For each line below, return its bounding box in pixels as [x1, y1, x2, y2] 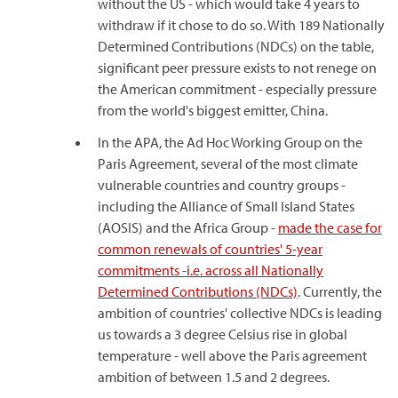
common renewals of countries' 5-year [98, 240, 322, 258]
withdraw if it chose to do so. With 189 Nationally [98, 16, 385, 34]
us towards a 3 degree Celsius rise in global [98, 325, 347, 343]
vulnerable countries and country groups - [98, 176, 346, 194]
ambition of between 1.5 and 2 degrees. [98, 368, 330, 386]
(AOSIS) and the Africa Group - [98, 219, 278, 236]
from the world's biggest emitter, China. [98, 101, 328, 119]
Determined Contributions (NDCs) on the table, [98, 37, 374, 55]
